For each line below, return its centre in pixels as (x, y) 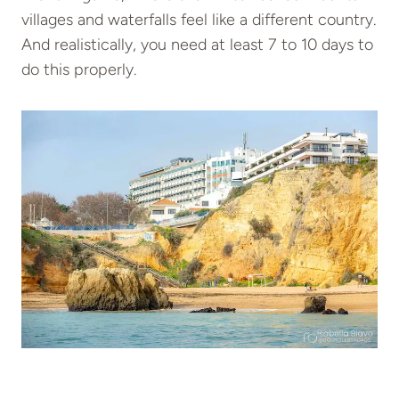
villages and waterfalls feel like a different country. (199, 20)
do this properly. (79, 70)
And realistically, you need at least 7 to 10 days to (197, 45)
